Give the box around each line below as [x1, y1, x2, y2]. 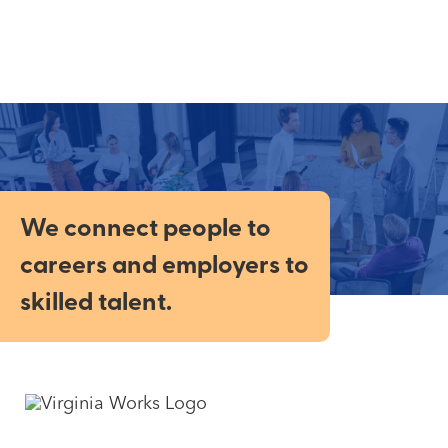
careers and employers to [20, 253, 309, 279]
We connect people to [20, 216, 271, 242]
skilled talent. [20, 290, 172, 316]
